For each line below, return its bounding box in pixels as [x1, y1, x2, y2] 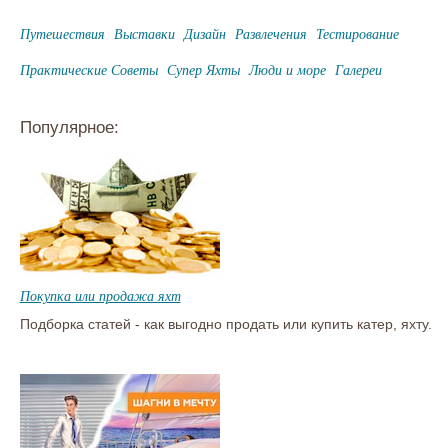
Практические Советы [19, 59, 158, 79]
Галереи [334, 59, 382, 79]
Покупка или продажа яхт [19, 285, 181, 305]
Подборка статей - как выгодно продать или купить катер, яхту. [19, 315, 432, 332]
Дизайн [183, 23, 226, 43]
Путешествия [19, 23, 105, 43]
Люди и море [248, 59, 326, 79]
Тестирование [315, 23, 399, 43]
